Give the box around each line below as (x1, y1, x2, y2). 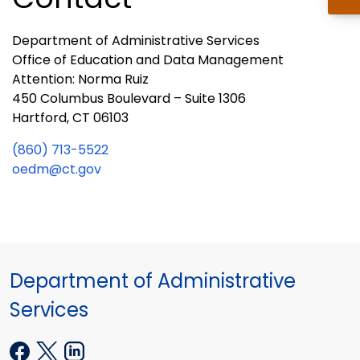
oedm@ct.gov (12, 159, 101, 178)
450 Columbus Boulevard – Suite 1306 (12, 88, 246, 108)
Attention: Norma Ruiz (12, 69, 149, 88)
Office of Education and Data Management (12, 50, 284, 69)
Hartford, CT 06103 (12, 108, 129, 127)
